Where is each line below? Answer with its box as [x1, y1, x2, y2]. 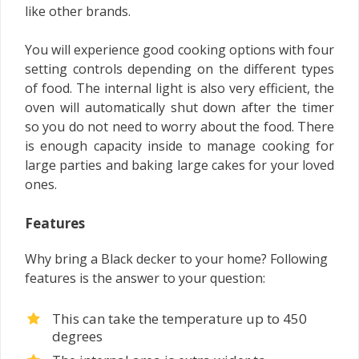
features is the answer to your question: [25, 268, 265, 287]
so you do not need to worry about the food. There [25, 117, 334, 135]
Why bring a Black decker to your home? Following [25, 249, 328, 268]
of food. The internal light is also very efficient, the [25, 79, 334, 97]
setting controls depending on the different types [25, 59, 334, 78]
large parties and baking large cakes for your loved [25, 155, 334, 174]
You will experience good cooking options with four [25, 40, 334, 58]
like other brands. [25, 2, 131, 20]
